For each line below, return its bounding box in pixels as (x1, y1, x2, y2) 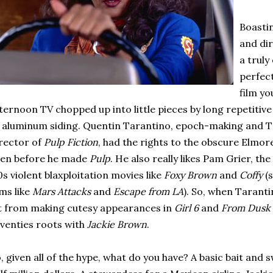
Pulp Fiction (44, 136, 98, 148)
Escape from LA (113, 185, 183, 197)
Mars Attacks (32, 185, 93, 197)
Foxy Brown (164, 169, 217, 181)
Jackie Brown (87, 218, 147, 230)
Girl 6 (174, 202, 201, 214)
